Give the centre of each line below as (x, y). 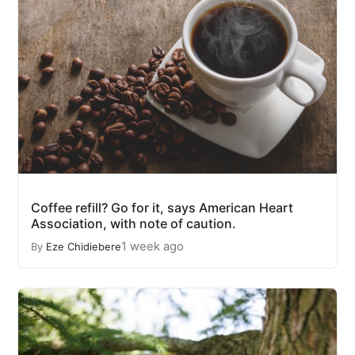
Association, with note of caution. (134, 224)
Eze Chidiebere (84, 246)
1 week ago (153, 247)
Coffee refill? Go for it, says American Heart (162, 208)
